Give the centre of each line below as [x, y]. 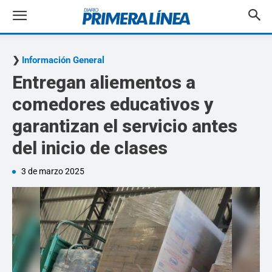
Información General [63, 60]
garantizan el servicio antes [125, 126]
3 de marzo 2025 [53, 171]
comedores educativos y [113, 104]
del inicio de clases [90, 148]
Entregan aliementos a [104, 82]
